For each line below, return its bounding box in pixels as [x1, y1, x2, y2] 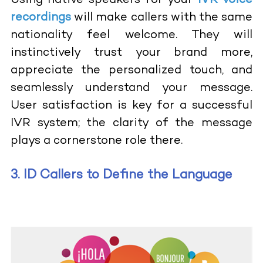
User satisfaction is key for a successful [10, 99, 253, 112]
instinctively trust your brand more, [10, 46, 253, 59]
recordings [10, 11, 71, 24]
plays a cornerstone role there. [10, 134, 183, 147]
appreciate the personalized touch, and [10, 64, 253, 77]
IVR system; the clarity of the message [10, 117, 253, 130]
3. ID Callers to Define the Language [10, 168, 232, 182]
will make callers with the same [70, 11, 253, 24]
